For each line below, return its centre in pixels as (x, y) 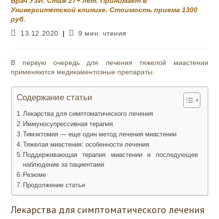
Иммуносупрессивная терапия (68, 124)
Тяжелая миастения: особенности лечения (86, 145)
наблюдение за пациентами (64, 165)
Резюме (35, 175)
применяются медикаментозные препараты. (83, 72)
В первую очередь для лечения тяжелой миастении (109, 63)
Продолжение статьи (54, 186)
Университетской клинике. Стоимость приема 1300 (104, 10)
